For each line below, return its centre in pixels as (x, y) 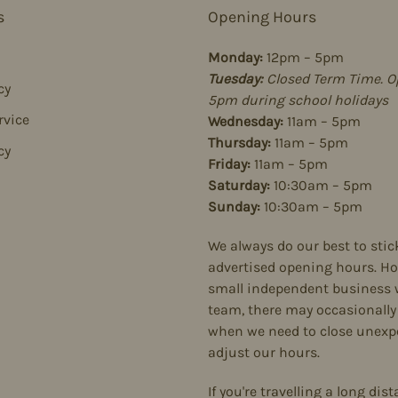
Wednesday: (246, 121)
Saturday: (239, 185)
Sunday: (234, 207)
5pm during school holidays (298, 100)
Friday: (229, 164)
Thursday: (239, 143)
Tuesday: (235, 79)
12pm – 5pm (303, 57)
